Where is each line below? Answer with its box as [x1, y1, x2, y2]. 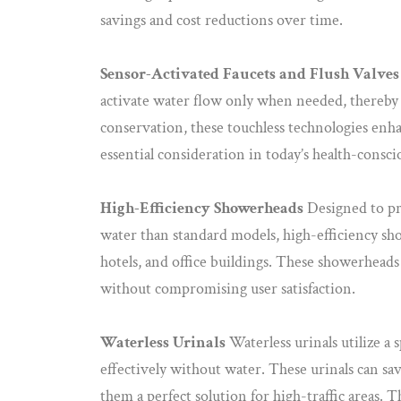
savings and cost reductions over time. [100, 9, 343, 30]
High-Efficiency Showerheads [100, 197, 303, 218]
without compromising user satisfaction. [100, 277, 355, 299]
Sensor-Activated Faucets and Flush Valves [100, 63, 399, 84]
